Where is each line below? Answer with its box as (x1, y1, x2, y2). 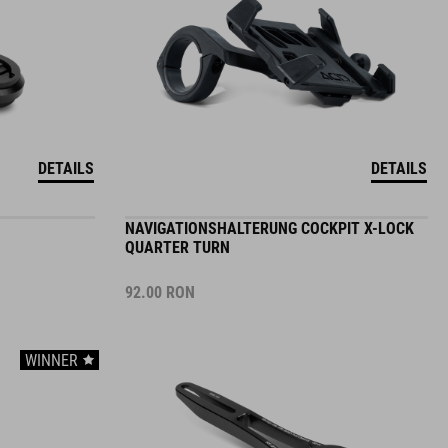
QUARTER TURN (124, 223, 230, 242)
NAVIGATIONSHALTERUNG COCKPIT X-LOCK (124, 204, 414, 223)
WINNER (24, 336, 78, 355)
